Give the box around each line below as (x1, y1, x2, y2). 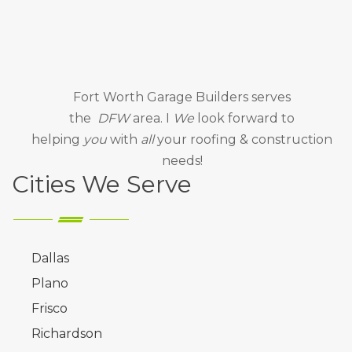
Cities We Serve (12, 169, 192, 199)
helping (31, 131, 83, 147)
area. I (130, 110, 173, 126)
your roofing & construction (154, 131, 332, 147)
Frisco (31, 300, 68, 316)
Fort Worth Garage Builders (73, 89, 248, 104)
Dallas (31, 250, 69, 266)
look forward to (194, 110, 295, 126)
